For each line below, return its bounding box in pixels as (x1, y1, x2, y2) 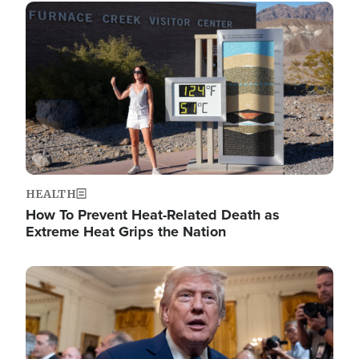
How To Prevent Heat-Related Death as (26, 204, 280, 226)
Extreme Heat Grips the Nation (26, 221, 226, 243)
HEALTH (26, 187, 77, 202)
